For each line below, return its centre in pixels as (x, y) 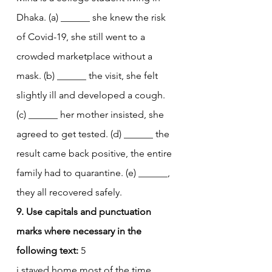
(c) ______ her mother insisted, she (91, 114)
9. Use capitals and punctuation (85, 211)
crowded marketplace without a (86, 56)
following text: (47, 250)
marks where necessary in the (80, 231)
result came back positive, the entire (95, 153)
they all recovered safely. (69, 192)
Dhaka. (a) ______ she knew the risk (92, 17)
